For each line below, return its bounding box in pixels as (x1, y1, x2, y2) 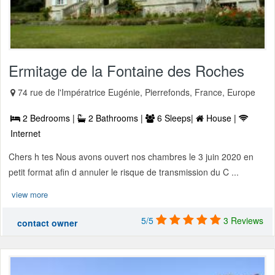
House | (204, 112, 239, 125)
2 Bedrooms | (20, 112, 77, 125)
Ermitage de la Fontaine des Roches (9, 60, 244, 82)
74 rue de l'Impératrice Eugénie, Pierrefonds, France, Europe (18, 86, 255, 99)
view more (12, 188, 48, 201)
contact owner (17, 217, 77, 230)
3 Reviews (223, 214, 263, 227)
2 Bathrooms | (86, 112, 145, 125)
